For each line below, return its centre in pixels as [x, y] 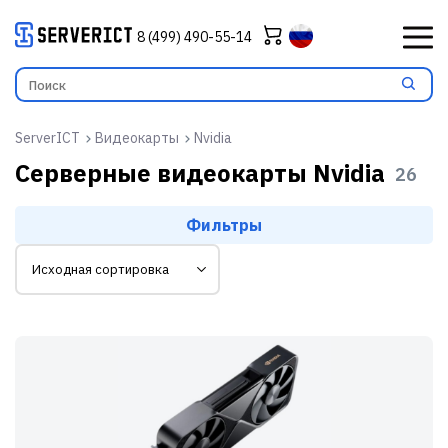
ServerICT [47, 137]
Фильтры [224, 224]
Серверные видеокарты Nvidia [200, 172]
